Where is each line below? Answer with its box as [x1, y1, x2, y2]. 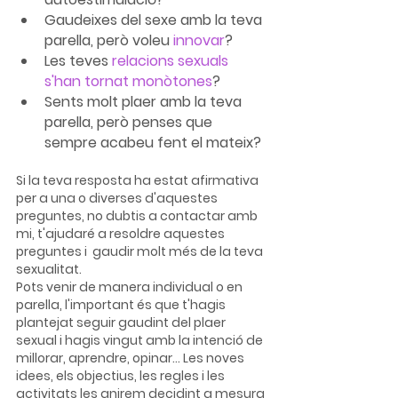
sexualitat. [16, 260, 82, 279]
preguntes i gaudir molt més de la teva [16, 243, 266, 261]
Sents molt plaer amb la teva [44, 92, 245, 113]
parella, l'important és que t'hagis [16, 296, 228, 314]
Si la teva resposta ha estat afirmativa [16, 171, 261, 190]
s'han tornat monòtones [44, 71, 212, 92]
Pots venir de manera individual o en [16, 278, 245, 297]
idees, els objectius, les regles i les [16, 367, 227, 386]
